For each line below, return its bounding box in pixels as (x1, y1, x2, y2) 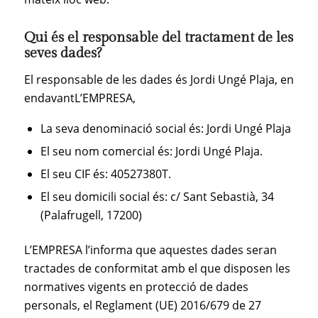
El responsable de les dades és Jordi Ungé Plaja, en (23, 72, 294, 88)
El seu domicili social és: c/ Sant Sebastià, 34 (40, 188, 274, 204)
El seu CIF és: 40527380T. (40, 165, 171, 182)
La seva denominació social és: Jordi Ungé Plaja (40, 120, 291, 136)
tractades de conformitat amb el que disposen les (23, 260, 290, 276)
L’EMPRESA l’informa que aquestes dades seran (23, 241, 277, 258)
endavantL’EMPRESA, (23, 90, 136, 106)
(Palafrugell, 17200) (40, 207, 142, 223)
